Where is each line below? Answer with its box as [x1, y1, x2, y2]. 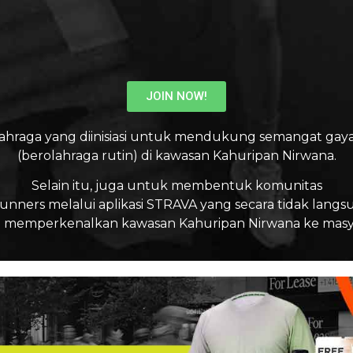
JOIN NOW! [146, 89, 207, 103]
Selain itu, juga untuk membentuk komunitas [31, 178, 322, 194]
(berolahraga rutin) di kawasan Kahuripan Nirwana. [17, 148, 336, 163]
